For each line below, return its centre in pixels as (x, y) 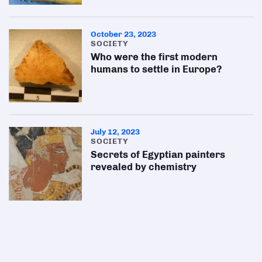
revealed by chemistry (144, 167)
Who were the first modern (154, 56)
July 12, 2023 (116, 132)
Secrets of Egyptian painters (158, 155)
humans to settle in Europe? (157, 69)
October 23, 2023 (124, 34)
